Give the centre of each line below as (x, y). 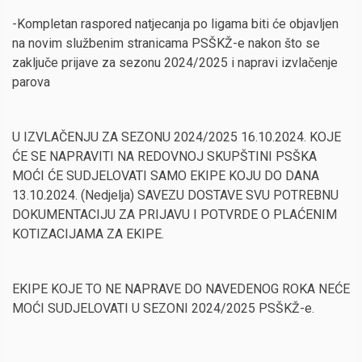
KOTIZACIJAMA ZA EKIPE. (88, 234)
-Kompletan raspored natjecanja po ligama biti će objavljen (175, 24)
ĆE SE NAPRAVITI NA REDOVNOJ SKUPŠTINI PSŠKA (164, 156)
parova (31, 82)
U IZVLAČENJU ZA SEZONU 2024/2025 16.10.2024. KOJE (177, 137)
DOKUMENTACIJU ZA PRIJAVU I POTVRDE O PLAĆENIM (175, 215)
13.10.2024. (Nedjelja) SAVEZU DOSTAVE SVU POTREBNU (175, 195)
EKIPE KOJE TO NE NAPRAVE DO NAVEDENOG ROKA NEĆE (181, 289)
